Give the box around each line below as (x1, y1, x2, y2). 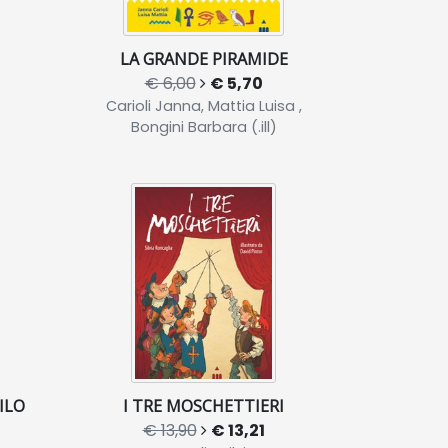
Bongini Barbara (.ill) (130, 117, 277, 137)
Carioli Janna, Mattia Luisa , (105, 96, 302, 116)
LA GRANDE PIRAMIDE (119, 48, 288, 70)
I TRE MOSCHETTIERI (123, 395, 284, 417)
